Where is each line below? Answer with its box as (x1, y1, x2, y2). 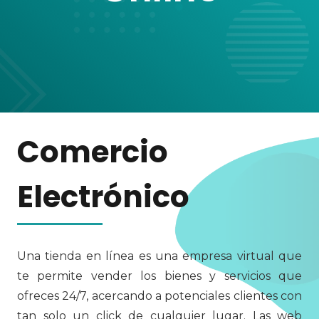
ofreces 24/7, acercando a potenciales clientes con (17, 289, 302, 303)
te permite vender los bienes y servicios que (17, 269, 302, 283)
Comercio (17, 131, 168, 173)
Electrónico (17, 176, 189, 218)
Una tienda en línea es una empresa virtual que (17, 249, 302, 263)
